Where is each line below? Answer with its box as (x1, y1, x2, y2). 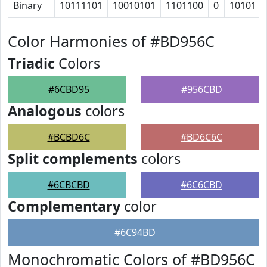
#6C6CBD (181, 178, 222, 191)
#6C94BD (114, 226, 156, 239)
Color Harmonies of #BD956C (8, 31, 215, 51)
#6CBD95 (48, 83, 89, 96)
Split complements (8, 149, 138, 168)
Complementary (8, 197, 120, 216)
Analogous (8, 101, 82, 120)
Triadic (8, 54, 55, 73)
